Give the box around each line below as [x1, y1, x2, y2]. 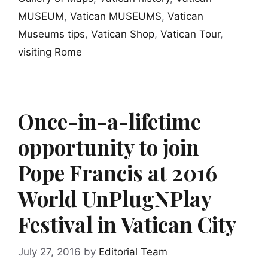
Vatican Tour [160, 28, 220, 41]
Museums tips [18, 28, 85, 41]
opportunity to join [18, 133, 199, 162]
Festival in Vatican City [18, 210, 236, 239]
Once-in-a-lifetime [18, 107, 201, 136]
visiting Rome [18, 46, 82, 59]
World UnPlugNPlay [18, 184, 211, 213]
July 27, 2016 [18, 245, 81, 258]
